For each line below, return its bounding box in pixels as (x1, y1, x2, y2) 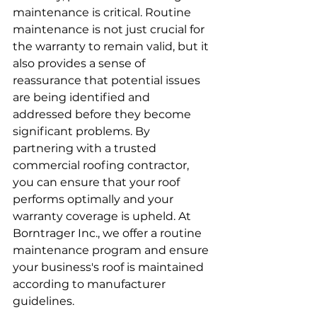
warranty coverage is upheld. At (13, 209, 194, 224)
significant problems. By (13, 125, 153, 139)
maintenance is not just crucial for (13, 23, 207, 37)
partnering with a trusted (13, 142, 159, 156)
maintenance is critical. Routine (13, 6, 194, 20)
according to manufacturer (13, 277, 168, 292)
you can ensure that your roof (13, 175, 183, 190)
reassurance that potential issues (13, 74, 203, 88)
